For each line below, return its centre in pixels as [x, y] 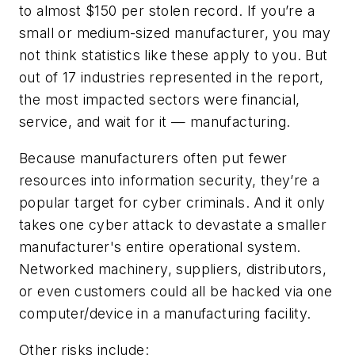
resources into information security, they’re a [170, 180]
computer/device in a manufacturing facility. [165, 313]
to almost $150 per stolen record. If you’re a [167, 11]
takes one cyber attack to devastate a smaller [173, 224]
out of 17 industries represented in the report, [172, 78]
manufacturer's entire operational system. [160, 246]
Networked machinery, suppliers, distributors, [173, 269]
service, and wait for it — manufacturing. [155, 122]
